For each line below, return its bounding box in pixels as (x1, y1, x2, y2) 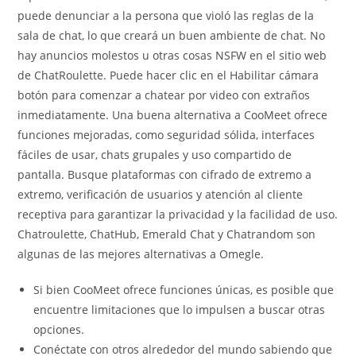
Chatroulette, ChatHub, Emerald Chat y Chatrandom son (17, 226, 316, 242)
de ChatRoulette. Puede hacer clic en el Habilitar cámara (17, 68, 319, 83)
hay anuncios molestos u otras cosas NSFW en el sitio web (17, 48, 327, 63)
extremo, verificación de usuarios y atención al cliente (17, 187, 304, 202)
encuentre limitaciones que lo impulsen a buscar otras (33, 302, 326, 317)
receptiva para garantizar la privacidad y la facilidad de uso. (17, 207, 339, 222)
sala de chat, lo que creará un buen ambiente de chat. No (17, 28, 326, 43)
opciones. (33, 322, 85, 337)
